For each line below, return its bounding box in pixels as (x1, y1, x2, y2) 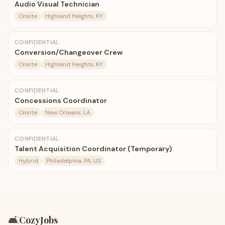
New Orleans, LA (45, 108, 90, 117)
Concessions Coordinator (15, 96, 107, 105)
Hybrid (19, 157, 38, 165)
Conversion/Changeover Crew (15, 48, 123, 57)
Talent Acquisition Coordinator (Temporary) (15, 144, 172, 153)
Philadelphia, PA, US (46, 157, 101, 165)
